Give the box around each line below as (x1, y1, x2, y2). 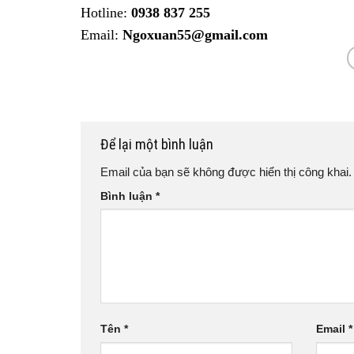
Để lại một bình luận (100, 136, 217, 153)
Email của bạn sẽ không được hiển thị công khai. (100, 165, 352, 179)
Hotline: (81, 5, 131, 21)
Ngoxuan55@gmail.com (122, 27, 268, 43)
